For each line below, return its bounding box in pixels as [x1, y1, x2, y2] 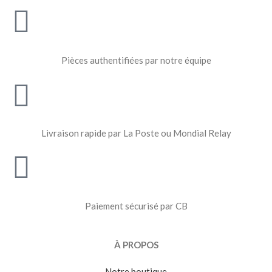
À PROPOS [114, 239, 158, 250]
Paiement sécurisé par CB [84, 200, 188, 211]
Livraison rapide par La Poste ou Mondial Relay [41, 127, 231, 138]
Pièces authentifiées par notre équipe [61, 54, 211, 66]
